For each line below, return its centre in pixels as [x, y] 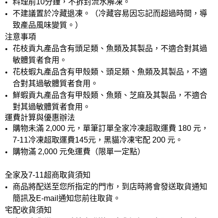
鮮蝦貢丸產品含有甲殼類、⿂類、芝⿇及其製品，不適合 [110, 95]
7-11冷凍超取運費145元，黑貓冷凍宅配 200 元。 [98, 140]
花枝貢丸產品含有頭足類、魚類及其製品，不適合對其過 [110, 48]
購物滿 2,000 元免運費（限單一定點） [79, 151]
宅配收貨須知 [28, 210]
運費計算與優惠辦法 [40, 117]
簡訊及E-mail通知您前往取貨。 [67, 198]
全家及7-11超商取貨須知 [48, 175]
